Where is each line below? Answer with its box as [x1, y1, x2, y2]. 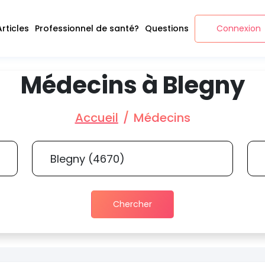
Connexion [216, 22, 261, 34]
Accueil [75, 109, 118, 126]
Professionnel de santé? [34, 22, 139, 34]
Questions [144, 22, 189, 34]
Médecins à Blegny [20, 69, 245, 102]
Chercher [113, 198, 152, 210]
